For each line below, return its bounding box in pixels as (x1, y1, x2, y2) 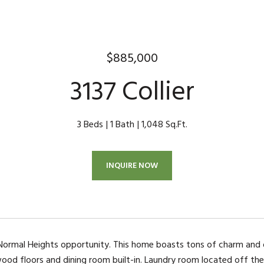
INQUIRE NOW (106, 159, 158, 172)
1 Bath (110, 117, 134, 132)
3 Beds (77, 117, 103, 132)
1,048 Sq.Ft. (141, 117, 187, 132)
